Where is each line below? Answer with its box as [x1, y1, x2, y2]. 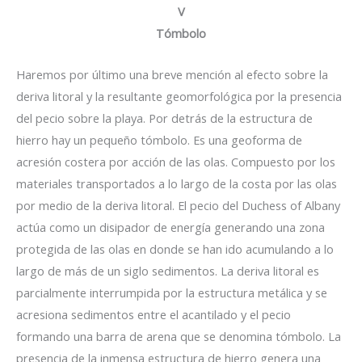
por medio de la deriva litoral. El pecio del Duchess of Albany [16, 196, 340, 213]
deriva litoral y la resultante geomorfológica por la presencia [16, 87, 342, 104]
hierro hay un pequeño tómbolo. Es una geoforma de [16, 131, 302, 148]
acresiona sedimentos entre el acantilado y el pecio [16, 305, 291, 322]
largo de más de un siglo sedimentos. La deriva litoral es [16, 262, 319, 279]
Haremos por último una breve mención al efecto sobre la [16, 65, 328, 82]
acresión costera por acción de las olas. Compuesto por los [16, 153, 335, 170]
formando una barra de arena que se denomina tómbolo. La [16, 327, 341, 344]
